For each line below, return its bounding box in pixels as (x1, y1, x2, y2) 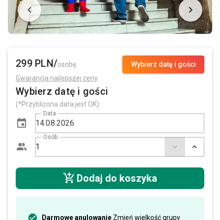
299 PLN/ (16, 57, 57, 69)
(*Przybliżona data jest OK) (16, 100, 99, 108)
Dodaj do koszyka (76, 172, 157, 184)
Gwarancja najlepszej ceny (16, 74, 98, 82)
